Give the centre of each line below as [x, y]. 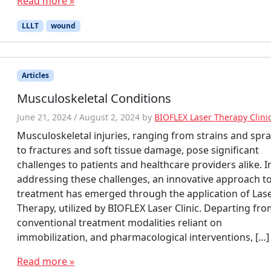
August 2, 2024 [110, 117]
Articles [36, 76]
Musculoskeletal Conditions [94, 99]
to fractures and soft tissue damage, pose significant [138, 150]
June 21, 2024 [44, 117]
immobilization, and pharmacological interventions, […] [143, 237]
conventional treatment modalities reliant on [120, 223]
